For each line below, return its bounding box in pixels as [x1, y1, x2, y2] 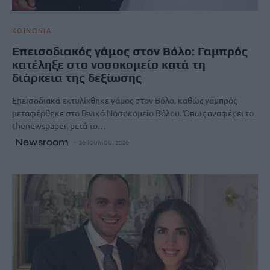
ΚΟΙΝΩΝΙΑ [12, 25, 51, 36]
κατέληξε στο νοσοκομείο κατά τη [12, 57, 206, 72]
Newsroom [15, 136, 69, 148]
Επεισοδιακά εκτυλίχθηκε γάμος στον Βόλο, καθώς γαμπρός [12, 95, 237, 106]
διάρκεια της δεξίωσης [12, 71, 142, 85]
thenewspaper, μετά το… [12, 120, 106, 131]
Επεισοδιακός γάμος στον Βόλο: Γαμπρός [12, 44, 248, 58]
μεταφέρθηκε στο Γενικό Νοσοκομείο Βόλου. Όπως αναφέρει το [12, 107, 254, 119]
